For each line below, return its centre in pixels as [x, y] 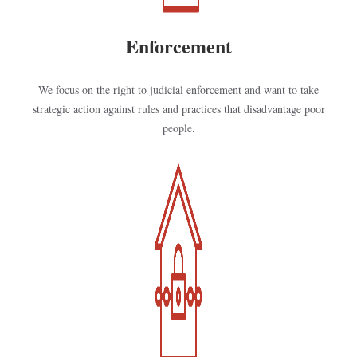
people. [178, 128]
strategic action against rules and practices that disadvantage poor [178, 109]
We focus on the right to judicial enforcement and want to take [178, 90]
